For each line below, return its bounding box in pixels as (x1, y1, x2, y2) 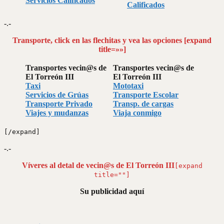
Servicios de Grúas (25, 90, 88, 99)
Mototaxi (113, 81, 143, 90)
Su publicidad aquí (80, 186, 144, 195)
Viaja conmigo (113, 108, 161, 117)
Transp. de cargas (113, 99, 173, 108)
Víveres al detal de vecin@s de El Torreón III (21, 160, 174, 169)
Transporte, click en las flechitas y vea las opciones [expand (12, 35, 211, 44)
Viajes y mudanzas (25, 108, 88, 117)
